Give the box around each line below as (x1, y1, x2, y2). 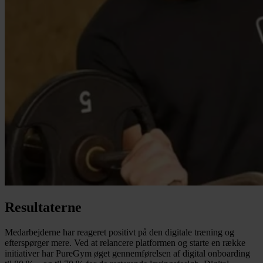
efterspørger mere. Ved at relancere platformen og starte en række (5, 238, 245, 248)
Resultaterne (5, 200, 82, 215)
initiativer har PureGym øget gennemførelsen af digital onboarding (5, 248, 250, 259)
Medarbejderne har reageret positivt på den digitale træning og (5, 227, 234, 238)
